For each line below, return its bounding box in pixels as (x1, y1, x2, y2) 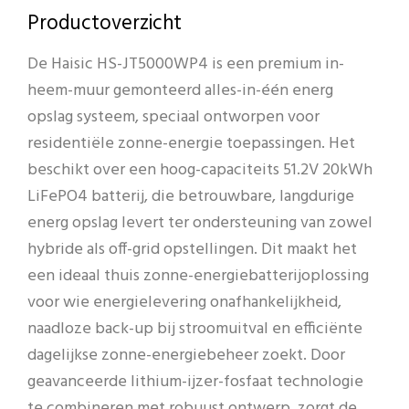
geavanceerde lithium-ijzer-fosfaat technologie (27, 369, 363, 396)
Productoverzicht (27, 7, 182, 40)
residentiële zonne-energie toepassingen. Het (27, 131, 355, 158)
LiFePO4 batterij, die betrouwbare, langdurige (27, 184, 354, 211)
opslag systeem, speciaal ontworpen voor (27, 104, 320, 131)
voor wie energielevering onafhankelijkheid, (27, 289, 341, 317)
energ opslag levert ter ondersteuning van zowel (27, 210, 372, 237)
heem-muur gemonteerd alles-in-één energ (27, 78, 333, 105)
